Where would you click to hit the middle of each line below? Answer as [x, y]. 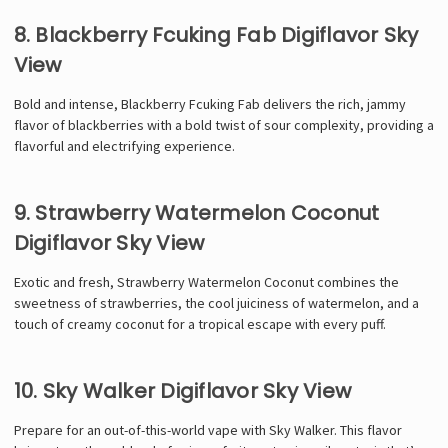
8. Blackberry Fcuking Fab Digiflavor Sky [216, 34]
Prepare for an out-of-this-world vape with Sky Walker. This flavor [207, 429]
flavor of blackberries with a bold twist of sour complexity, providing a [223, 124]
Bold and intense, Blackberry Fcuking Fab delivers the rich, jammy [209, 103]
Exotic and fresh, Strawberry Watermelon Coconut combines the [206, 281]
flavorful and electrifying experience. [124, 145]
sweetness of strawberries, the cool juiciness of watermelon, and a [216, 302]
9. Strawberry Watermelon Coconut [196, 212]
